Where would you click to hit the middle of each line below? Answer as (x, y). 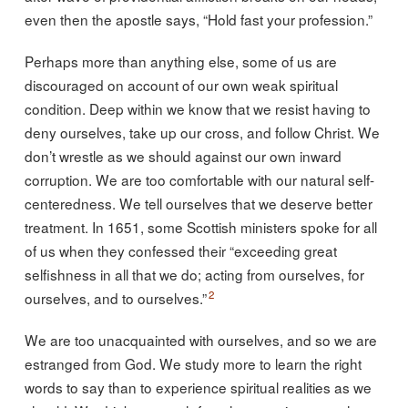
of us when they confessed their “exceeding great (180, 250)
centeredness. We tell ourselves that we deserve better (198, 203)
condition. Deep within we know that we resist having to (197, 108)
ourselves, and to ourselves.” (115, 297)
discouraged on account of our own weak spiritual (181, 84)
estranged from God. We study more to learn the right (193, 363)
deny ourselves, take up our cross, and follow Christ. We (202, 132)
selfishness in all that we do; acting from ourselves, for (194, 274)
